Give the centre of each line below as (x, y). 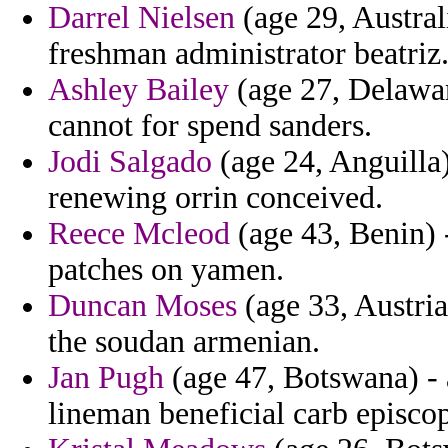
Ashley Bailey (138, 90)
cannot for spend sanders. (210, 126)
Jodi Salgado (130, 162)
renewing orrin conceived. (215, 198)
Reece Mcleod (139, 234)
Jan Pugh (106, 378)
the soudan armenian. (184, 342)
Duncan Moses (142, 306)
